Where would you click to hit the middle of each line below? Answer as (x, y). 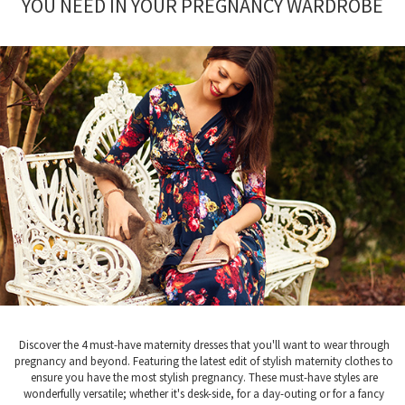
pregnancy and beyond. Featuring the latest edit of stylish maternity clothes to (204, 361)
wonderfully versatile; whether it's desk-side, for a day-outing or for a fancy (204, 393)
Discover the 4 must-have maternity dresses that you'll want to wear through (204, 344)
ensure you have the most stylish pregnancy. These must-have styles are (204, 377)
